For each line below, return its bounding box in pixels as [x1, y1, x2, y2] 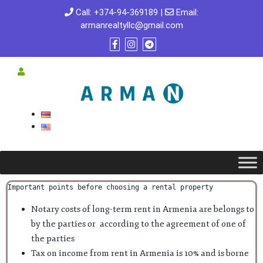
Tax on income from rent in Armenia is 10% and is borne [31, 247, 249, 259]
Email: [174, 7, 198, 18]
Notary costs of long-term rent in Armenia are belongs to [31, 203, 254, 215]
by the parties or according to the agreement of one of [31, 218, 246, 230]
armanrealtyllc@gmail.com [80, 20, 183, 31]
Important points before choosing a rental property [8, 183, 213, 191]
